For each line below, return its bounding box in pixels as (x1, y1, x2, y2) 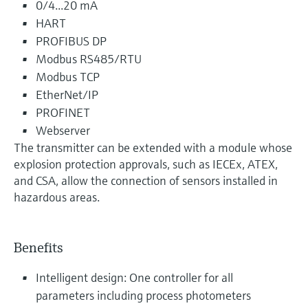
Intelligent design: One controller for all (36, 269, 233, 285)
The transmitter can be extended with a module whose (14, 139, 292, 155)
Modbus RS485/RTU (36, 50, 142, 67)
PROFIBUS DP (36, 32, 107, 49)
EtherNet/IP (36, 86, 98, 102)
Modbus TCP (36, 68, 100, 85)
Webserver (36, 122, 90, 138)
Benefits (14, 239, 63, 256)
